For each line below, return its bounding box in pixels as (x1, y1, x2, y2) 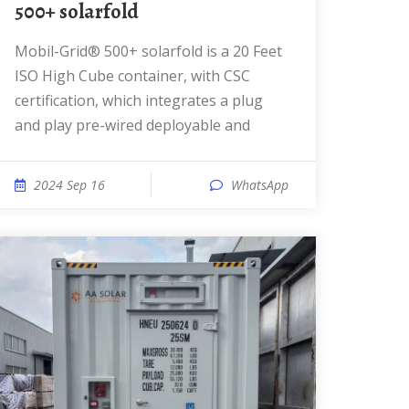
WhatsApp (231, 176, 288, 194)
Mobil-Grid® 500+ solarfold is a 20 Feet (15, 41, 28, 61)
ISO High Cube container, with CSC (15, 66, 250, 86)
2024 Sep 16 (34, 176, 105, 194)
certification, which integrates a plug (15, 90, 263, 110)
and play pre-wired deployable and (15, 115, 250, 135)
